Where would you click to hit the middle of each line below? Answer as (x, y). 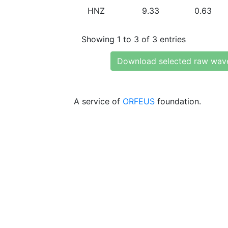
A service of (98, 101)
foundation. (178, 101)
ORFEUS (139, 101)
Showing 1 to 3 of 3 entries (134, 39)
